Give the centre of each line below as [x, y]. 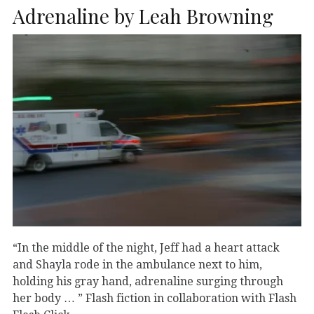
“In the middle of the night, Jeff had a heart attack [146, 247]
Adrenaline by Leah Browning [143, 15]
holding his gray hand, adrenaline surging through [148, 281]
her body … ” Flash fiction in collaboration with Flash [155, 298]
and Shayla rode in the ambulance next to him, [137, 264]
